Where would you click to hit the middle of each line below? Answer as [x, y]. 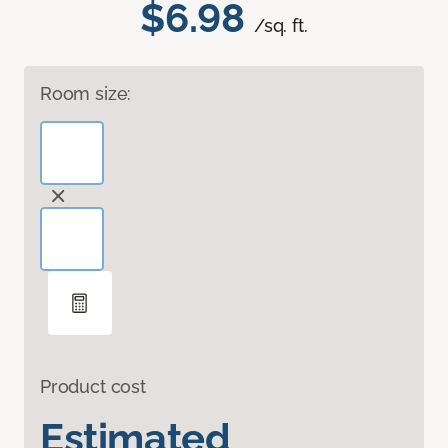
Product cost [93, 387]
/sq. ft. [281, 26]
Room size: [86, 94]
